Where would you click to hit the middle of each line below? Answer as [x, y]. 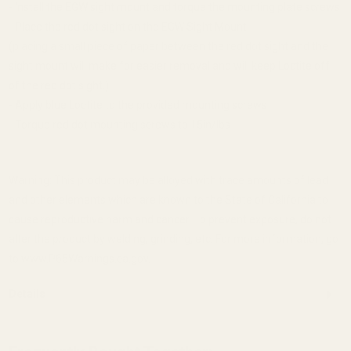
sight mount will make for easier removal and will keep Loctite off [169, 66]
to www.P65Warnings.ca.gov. [79, 259]
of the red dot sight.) [58, 86]
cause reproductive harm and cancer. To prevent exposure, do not [170, 220]
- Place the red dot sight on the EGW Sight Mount [127, 27]
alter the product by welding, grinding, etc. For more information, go [173, 239]
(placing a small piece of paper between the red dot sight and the [168, 47]
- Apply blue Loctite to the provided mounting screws [138, 105]
